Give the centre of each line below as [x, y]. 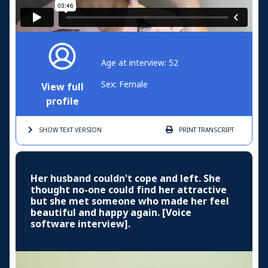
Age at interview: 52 [140, 63]
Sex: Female [124, 84]
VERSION [87, 130]
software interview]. [80, 224]
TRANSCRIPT [215, 130]
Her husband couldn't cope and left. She [126, 178]
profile [62, 101]
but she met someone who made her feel [130, 201]
